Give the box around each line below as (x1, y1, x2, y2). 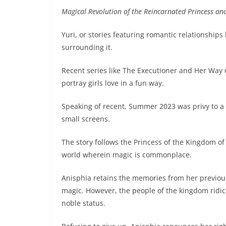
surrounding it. (62, 42, 115, 52)
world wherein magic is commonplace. (62, 149, 192, 159)
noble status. (62, 198, 105, 208)
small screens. (62, 114, 110, 124)
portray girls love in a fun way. (62, 78, 164, 88)
